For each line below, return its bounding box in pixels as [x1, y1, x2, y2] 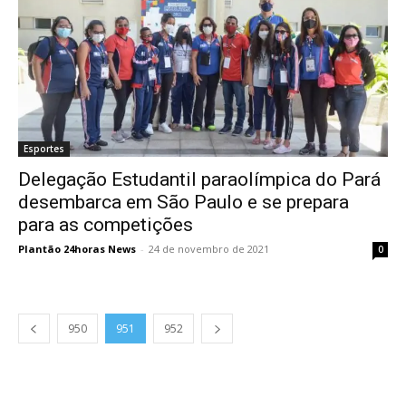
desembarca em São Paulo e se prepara [18, 191, 349, 213]
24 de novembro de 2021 [149, 242, 269, 256]
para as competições [18, 214, 193, 236]
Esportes [24, 142, 64, 155]
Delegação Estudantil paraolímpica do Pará [18, 169, 381, 190]
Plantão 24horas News [18, 242, 136, 256]
